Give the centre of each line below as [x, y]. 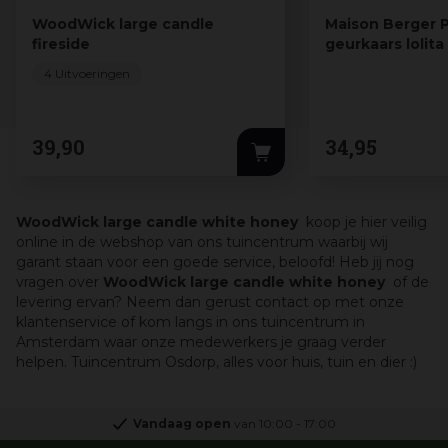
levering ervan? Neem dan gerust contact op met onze [210, 301]
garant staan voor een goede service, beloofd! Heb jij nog [215, 261]
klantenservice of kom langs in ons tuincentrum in [190, 321]
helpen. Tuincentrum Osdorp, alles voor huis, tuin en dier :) [218, 361]
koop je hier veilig [364, 221]
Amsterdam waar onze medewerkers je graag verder [201, 341]
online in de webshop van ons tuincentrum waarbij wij [202, 241]
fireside [61, 43]
